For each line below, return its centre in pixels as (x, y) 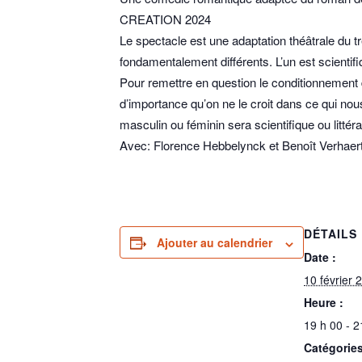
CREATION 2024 (165, 19)
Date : (320, 257)
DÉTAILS (330, 234)
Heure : (324, 303)
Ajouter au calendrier (215, 243)
